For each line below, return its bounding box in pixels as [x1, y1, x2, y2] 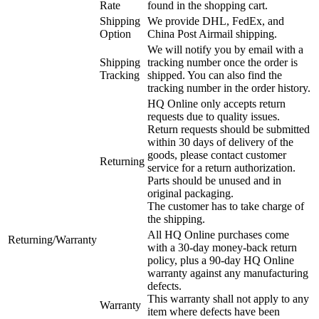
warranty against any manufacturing [147, 266, 308, 279]
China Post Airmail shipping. [147, 27, 277, 40]
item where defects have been [147, 305, 280, 318]
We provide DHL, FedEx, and [147, 14, 284, 27]
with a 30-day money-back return [147, 241, 297, 253]
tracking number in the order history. [147, 81, 310, 94]
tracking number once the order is [147, 56, 298, 68]
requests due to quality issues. [147, 110, 280, 122]
